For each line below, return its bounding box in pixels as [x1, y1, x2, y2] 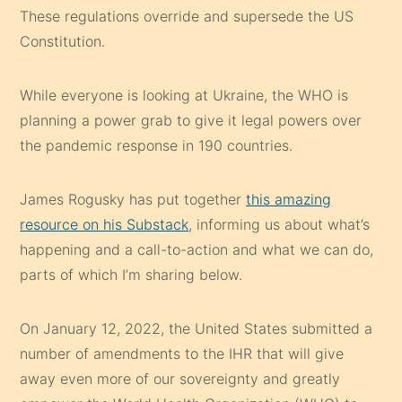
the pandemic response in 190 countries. [20, 135, 293, 154]
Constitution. [20, 31, 106, 50]
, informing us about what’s [188, 214, 371, 233]
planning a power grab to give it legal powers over [20, 110, 363, 129]
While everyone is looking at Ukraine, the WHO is [20, 85, 349, 104]
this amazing [246, 189, 332, 208]
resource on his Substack [20, 214, 189, 233]
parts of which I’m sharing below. [20, 265, 243, 284]
